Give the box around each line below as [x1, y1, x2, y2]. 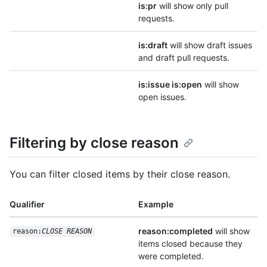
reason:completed [138, 225, 213, 236]
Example [138, 198, 173, 209]
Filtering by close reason [10, 134, 179, 152]
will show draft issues [167, 40, 252, 51]
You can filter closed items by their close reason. [10, 167, 230, 180]
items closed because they [138, 238, 243, 249]
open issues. [138, 92, 187, 103]
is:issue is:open [138, 79, 202, 90]
